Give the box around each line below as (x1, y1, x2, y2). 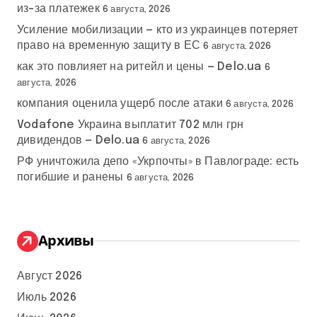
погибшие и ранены (17, 171, 124, 183)
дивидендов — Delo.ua (17, 134, 139, 146)
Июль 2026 (17, 291, 76, 304)
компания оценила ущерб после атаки (17, 97, 223, 110)
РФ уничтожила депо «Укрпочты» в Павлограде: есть (17, 155, 299, 168)
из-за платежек (17, 2, 100, 15)
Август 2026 (17, 270, 83, 282)
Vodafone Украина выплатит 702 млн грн (17, 118, 244, 131)
